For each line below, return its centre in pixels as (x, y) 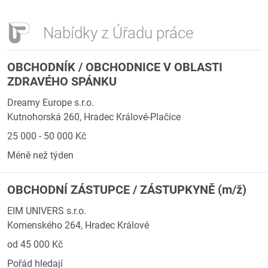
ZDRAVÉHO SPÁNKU (62, 81)
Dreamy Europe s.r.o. (51, 103)
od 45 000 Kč (35, 244)
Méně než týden (40, 155)
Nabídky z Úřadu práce (118, 33)
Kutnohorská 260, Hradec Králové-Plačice (94, 117)
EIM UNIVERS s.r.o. (47, 211)
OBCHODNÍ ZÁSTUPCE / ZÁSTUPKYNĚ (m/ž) (127, 190)
